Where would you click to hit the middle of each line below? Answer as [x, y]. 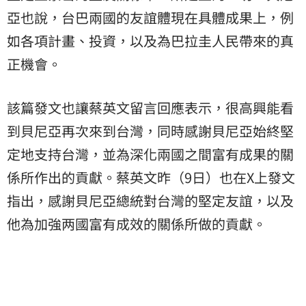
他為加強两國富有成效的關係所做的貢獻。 [137, 223]
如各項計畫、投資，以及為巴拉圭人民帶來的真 [150, 40]
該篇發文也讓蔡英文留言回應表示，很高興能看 [150, 107]
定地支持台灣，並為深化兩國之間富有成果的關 [150, 154]
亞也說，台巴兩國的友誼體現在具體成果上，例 [150, 17]
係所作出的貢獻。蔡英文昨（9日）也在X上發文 [151, 177]
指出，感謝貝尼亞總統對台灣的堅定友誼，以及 [150, 200]
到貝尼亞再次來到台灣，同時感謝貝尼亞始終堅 [150, 130]
